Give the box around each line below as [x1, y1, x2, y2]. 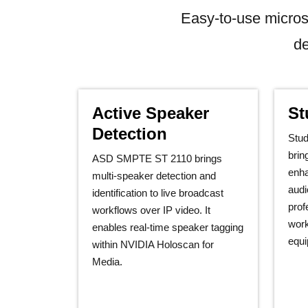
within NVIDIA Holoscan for [92, 239, 214, 250]
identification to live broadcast [92, 187, 223, 199]
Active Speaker [92, 104, 209, 122]
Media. [92, 256, 122, 267]
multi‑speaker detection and [92, 170, 216, 181]
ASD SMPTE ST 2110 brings [92, 153, 222, 164]
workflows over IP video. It [92, 204, 210, 216]
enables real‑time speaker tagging [92, 221, 243, 233]
